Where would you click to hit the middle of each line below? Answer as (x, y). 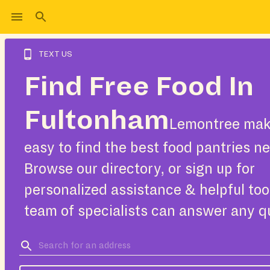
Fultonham (97, 121)
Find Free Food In (139, 87)
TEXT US (55, 54)
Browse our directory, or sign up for (140, 169)
